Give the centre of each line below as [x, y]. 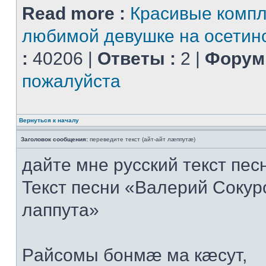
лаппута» [61, 210]
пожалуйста [71, 81]
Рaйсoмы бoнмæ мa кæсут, [134, 255]
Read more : [74, 13]
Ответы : [137, 58]
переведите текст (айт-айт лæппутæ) [142, 139]
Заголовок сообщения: [54, 139]
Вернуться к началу [49, 120]
